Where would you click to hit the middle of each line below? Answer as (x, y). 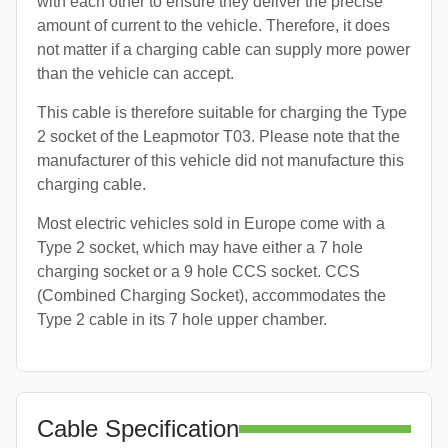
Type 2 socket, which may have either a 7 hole (200, 247)
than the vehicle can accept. (135, 73)
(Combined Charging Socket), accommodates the (211, 295)
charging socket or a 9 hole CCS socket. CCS (198, 271)
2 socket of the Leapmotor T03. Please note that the (218, 136)
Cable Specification (138, 428)
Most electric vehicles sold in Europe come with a (211, 223)
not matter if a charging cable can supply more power (223, 49)
